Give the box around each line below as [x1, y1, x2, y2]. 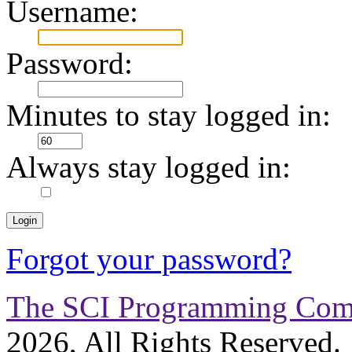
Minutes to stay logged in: [6, 97, 331, 132]
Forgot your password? [6, 241, 291, 276]
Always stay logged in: [6, 149, 291, 184]
